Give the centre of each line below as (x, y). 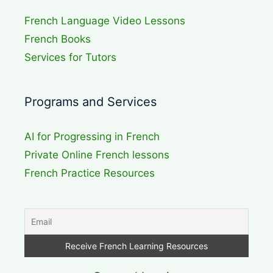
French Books (58, 39)
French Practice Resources (90, 173)
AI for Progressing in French (92, 136)
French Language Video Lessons (105, 21)
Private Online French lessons (97, 155)
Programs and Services (90, 102)
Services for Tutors (70, 57)
